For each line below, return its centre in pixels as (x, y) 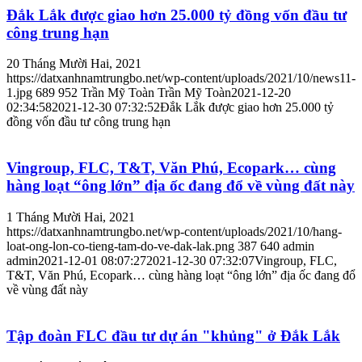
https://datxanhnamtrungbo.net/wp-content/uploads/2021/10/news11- (181, 78)
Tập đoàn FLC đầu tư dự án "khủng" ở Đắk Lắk (173, 335)
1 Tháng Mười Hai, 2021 (71, 217)
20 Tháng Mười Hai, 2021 (74, 64)
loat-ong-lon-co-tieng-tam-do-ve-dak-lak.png (120, 246)
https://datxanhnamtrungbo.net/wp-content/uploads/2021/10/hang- (174, 231)
